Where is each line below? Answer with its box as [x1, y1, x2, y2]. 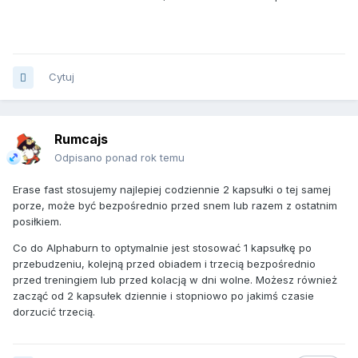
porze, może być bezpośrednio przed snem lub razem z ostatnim [13, 199, 337, 213]
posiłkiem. [13, 215, 62, 229]
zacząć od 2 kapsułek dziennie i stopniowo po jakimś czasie [13, 289, 314, 303]
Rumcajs [54, 131, 108, 148]
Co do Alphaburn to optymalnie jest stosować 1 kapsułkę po [13, 241, 312, 255]
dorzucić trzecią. [13, 305, 95, 319]
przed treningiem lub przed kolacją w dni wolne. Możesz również [13, 273, 337, 287]
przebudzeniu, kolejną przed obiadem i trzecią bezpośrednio [13, 257, 316, 271]
